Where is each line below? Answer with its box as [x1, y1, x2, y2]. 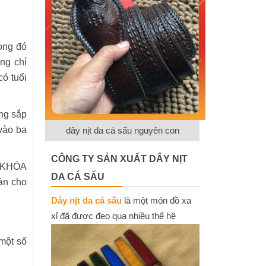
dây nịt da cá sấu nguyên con [65, 125, 179, 135]
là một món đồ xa [122, 195, 191, 205]
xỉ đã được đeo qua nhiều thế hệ [51, 211, 176, 221]
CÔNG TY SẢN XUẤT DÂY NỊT [51, 154, 188, 164]
